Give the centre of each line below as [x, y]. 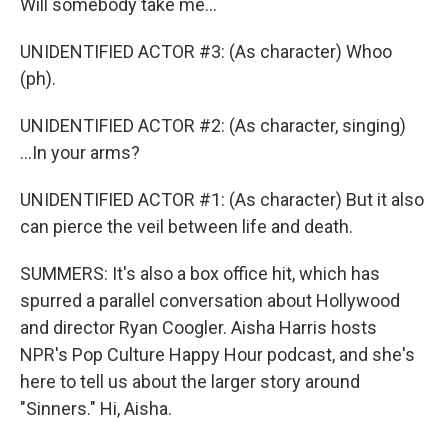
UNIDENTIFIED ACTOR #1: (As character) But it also [222, 199]
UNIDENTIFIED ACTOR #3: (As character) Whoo [206, 51]
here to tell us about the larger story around [190, 381]
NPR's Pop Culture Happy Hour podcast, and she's [217, 354]
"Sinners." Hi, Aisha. [96, 408]
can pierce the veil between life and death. [186, 226]
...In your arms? [80, 152]
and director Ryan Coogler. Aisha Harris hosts [198, 327]
